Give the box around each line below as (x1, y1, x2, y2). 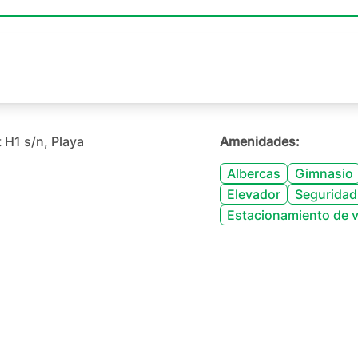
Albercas (227, 165, 281, 181)
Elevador (227, 186, 281, 202)
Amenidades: (220, 133, 300, 149)
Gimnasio (295, 165, 354, 181)
